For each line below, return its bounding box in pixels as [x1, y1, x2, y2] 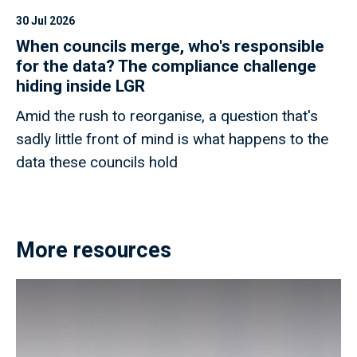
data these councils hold [16, 152, 178, 171]
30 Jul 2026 [16, 14, 75, 27]
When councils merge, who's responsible [16, 36, 324, 56]
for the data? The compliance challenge [16, 56, 316, 76]
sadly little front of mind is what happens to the [16, 129, 328, 148]
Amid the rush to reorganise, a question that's [16, 106, 318, 125]
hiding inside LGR [16, 76, 145, 96]
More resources [16, 237, 171, 263]
